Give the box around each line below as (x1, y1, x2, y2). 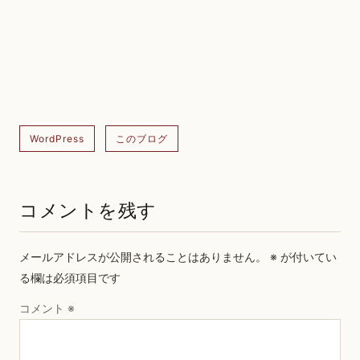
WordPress (30, 133, 84, 145)
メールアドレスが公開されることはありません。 (19, 250, 267, 264)
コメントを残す (19, 198, 157, 223)
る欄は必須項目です (19, 271, 121, 285)
